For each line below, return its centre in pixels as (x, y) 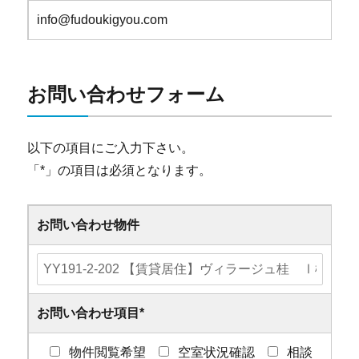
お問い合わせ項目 (89, 313)
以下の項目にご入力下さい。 (111, 148)
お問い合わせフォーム (127, 94)
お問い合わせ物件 (89, 225)
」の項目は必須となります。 (129, 171)
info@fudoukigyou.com (103, 19)
